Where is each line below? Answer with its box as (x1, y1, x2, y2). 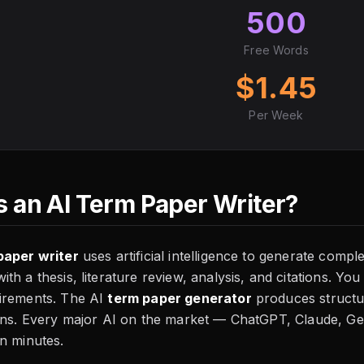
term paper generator (107, 290, 252, 306)
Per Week (249, 108, 304, 122)
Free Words (244, 43, 309, 57)
